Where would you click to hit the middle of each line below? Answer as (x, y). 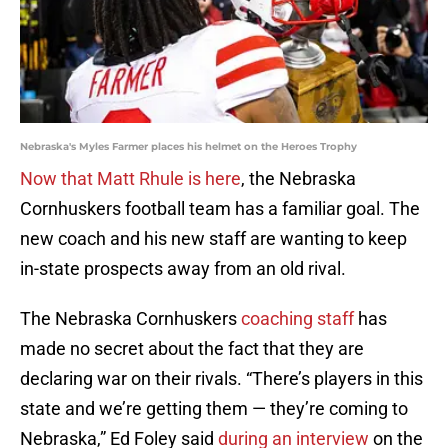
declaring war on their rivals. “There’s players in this (221, 379)
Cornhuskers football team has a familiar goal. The (220, 209)
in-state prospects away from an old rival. (183, 269)
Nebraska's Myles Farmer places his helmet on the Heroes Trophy (188, 147)
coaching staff (297, 319)
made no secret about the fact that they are (192, 349)
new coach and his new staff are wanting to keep (213, 239)
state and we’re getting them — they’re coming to (214, 409)
